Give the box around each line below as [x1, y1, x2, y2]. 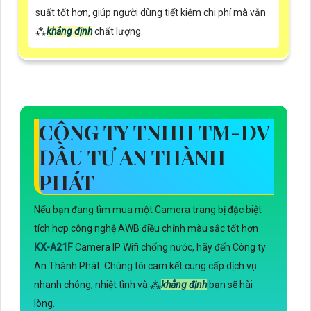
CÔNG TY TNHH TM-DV [39, 118, 270, 146]
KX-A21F [34, 242, 75, 253]
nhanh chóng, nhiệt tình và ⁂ [34, 279, 161, 291]
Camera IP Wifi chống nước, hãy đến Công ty [75, 242, 266, 253]
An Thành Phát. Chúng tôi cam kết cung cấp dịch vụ [34, 260, 257, 272]
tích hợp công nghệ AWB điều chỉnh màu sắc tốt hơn [34, 223, 258, 235]
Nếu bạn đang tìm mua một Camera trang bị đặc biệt [34, 204, 262, 216]
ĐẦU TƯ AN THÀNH [39, 143, 226, 171]
